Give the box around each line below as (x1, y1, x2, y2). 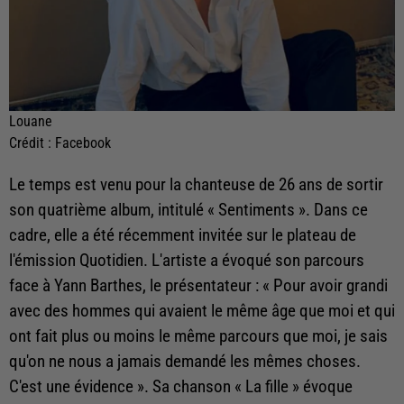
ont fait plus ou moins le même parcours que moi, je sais (9, 326, 388, 346)
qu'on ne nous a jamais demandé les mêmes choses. (9, 351, 361, 372)
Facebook (55, 133, 111, 151)
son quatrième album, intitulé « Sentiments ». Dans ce (9, 199, 368, 220)
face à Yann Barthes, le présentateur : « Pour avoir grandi (9, 275, 388, 296)
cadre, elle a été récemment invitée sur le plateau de (9, 225, 356, 245)
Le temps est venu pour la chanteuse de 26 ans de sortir (9, 174, 383, 195)
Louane (9, 112, 52, 130)
